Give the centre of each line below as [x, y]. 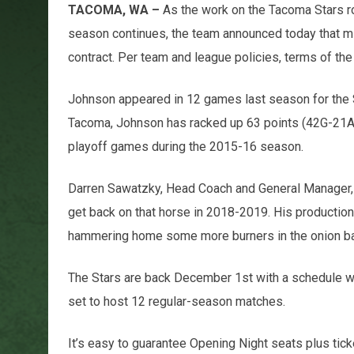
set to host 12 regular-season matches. [176, 301]
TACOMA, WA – [115, 9]
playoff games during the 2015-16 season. [185, 146]
